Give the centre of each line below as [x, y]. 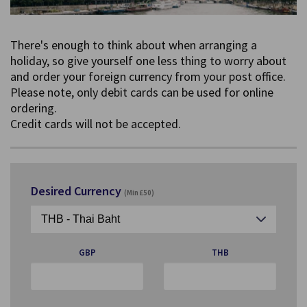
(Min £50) [139, 193]
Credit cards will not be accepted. [96, 124]
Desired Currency [77, 191]
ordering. [34, 108]
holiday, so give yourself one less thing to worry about [148, 61]
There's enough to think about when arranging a [134, 45]
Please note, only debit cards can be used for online [142, 93]
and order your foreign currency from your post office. [148, 77]
